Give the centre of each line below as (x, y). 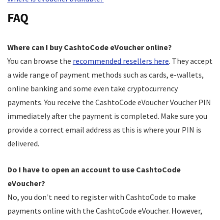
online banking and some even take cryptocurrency (93, 88)
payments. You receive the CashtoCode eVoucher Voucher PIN (109, 102)
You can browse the (40, 61)
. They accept (191, 61)
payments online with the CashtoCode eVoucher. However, (105, 211)
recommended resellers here (121, 61)
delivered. (23, 143)
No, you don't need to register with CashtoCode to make (102, 197)
